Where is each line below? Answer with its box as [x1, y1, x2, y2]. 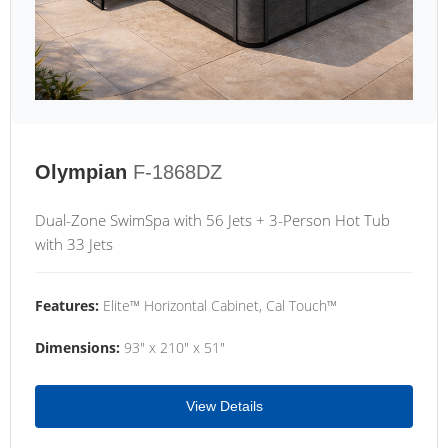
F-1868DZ [133, 161, 222, 183]
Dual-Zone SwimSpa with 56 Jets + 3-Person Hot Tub [35, 210, 390, 230]
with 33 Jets [35, 234, 113, 254]
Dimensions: [35, 338, 120, 357]
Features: [35, 296, 99, 315]
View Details [185, 398, 263, 414]
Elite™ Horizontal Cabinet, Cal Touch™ [99, 296, 337, 315]
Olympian [35, 161, 127, 183]
